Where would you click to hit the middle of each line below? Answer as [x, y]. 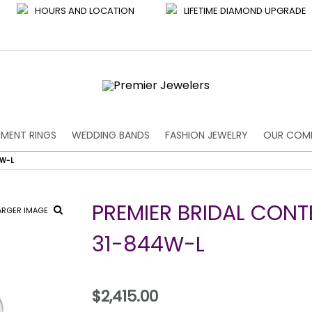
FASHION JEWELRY [206, 135]
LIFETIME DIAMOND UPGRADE [245, 11]
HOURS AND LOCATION [85, 11]
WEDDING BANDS [111, 135]
